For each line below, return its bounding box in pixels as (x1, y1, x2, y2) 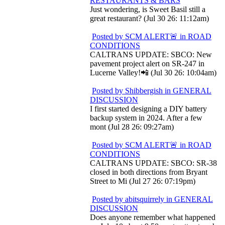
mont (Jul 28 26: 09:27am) (90, 123, 174, 131)
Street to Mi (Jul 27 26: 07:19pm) (90, 177, 195, 185)
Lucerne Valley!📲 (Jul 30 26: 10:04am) (90, 68, 216, 77)
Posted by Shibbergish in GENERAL (92, 86, 211, 95)
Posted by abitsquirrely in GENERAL (92, 195, 213, 203)
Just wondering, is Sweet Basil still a (90, 5, 205, 14)
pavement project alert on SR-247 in (90, 59, 204, 68)
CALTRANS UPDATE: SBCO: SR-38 (90, 159, 217, 167)
